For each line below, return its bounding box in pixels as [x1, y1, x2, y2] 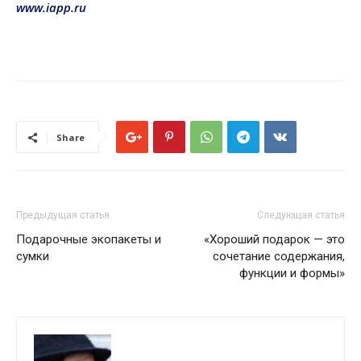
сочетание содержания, [213, 249, 345, 264]
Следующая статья [257, 210, 345, 222]
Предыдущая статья [16, 210, 110, 222]
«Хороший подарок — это [204, 232, 345, 247]
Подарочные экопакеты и [16, 232, 161, 247]
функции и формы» [239, 266, 345, 281]
